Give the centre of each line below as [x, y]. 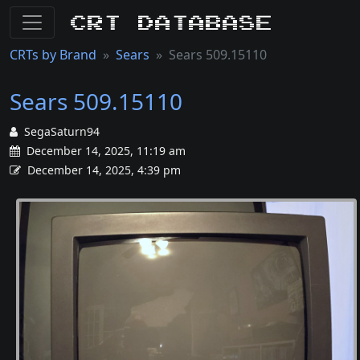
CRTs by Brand [53, 55]
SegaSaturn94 [62, 131]
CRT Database [172, 22]
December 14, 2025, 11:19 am [104, 151]
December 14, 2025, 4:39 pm [104, 170]
